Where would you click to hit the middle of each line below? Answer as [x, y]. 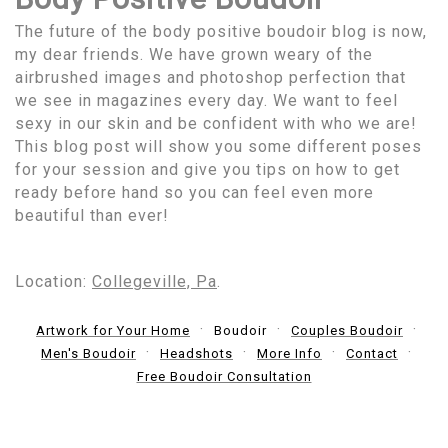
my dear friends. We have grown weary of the [194, 54]
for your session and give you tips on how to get [207, 169]
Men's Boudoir [88, 353]
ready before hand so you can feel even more [194, 192]
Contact [372, 353]
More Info [289, 353]
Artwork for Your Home [113, 330]
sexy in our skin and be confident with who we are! [216, 123]
